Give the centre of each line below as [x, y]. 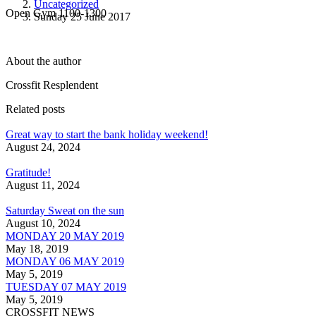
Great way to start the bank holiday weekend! [107, 135]
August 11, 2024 [43, 186]
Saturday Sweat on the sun [65, 211]
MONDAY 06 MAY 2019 [65, 262]
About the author [43, 61]
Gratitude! [28, 173]
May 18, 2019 [37, 249]
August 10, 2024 [43, 224]
